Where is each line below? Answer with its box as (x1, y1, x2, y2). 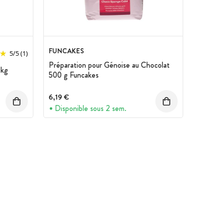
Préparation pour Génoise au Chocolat (49, 59, 170, 71)
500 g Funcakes (49, 69, 99, 81)
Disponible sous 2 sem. (55, 103, 126, 114)
